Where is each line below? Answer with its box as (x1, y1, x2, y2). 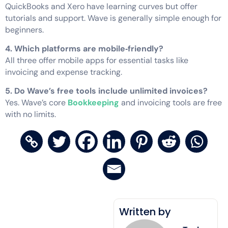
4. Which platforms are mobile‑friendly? (5, 43, 163, 54)
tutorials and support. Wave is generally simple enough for (5, 12, 221, 23)
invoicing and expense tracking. (5, 66, 122, 77)
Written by (119, 204, 172, 219)
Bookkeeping (68, 97, 121, 108)
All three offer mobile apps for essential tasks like (5, 54, 188, 66)
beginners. (5, 24, 44, 35)
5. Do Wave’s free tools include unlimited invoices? (5, 85, 208, 97)
